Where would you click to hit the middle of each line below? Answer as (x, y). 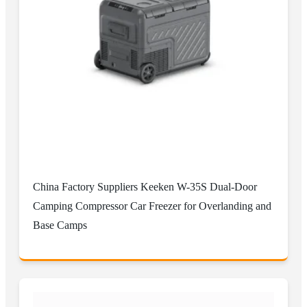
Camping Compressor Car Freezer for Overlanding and (152, 206)
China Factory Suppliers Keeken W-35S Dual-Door (145, 187)
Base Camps (60, 225)
